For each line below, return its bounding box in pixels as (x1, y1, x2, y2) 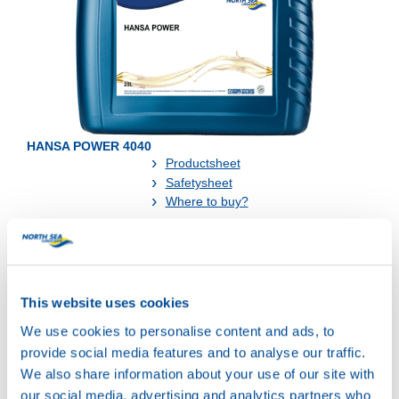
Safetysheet (165, 175, 232, 190)
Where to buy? (165, 194, 248, 209)
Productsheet (165, 156, 240, 171)
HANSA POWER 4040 (26, 139, 151, 154)
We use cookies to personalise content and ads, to (20, 322, 335, 338)
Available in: (18, 265, 105, 282)
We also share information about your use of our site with (20, 365, 375, 381)
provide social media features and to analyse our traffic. (20, 344, 366, 360)
